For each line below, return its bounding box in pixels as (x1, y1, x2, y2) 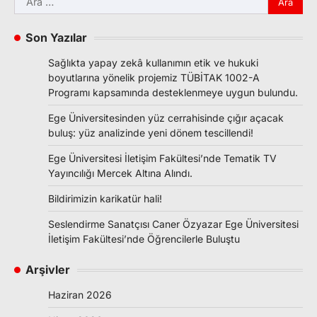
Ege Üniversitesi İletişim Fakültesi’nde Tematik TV (48, 152, 277, 165)
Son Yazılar (25, 30, 87, 45)
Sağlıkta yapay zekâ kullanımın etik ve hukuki (48, 57, 258, 69)
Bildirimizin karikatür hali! (48, 192, 162, 205)
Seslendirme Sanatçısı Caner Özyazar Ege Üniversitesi (48, 218, 299, 231)
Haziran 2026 (48, 289, 112, 301)
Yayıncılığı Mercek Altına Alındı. (48, 167, 192, 180)
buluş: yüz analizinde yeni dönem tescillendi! (48, 127, 253, 139)
